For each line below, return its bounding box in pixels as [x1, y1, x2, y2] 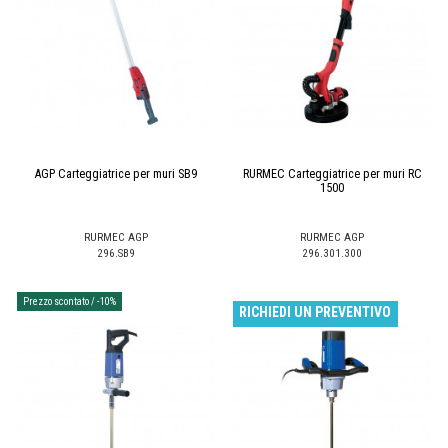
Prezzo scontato [22, 296, 91, 308]
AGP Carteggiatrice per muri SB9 [34, 166, 198, 182]
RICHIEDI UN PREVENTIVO [239, 304, 392, 321]
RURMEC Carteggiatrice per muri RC [242, 166, 422, 182]
